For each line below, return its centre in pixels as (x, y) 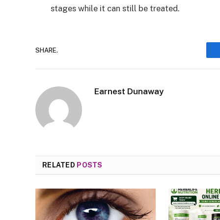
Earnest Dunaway (129, 92)
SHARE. (47, 50)
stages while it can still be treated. (116, 9)
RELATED (60, 165)
